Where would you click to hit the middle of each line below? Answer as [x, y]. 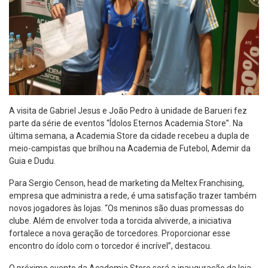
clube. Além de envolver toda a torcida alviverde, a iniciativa [120, 221]
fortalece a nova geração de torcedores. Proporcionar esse [120, 233]
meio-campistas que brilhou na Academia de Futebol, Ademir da [130, 148]
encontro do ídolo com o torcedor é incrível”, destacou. [110, 246]
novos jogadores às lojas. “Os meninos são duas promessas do [127, 208]
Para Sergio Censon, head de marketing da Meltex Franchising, [127, 183]
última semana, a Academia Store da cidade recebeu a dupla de [129, 136]
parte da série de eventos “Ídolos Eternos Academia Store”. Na [126, 123]
